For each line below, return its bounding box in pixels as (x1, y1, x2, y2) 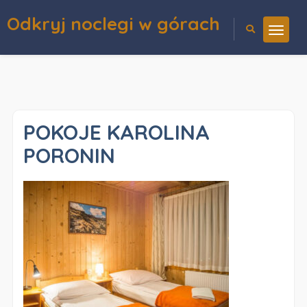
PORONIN (23, 143, 115, 169)
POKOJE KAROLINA (23, 119, 210, 145)
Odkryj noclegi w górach (7, 12, 220, 35)
